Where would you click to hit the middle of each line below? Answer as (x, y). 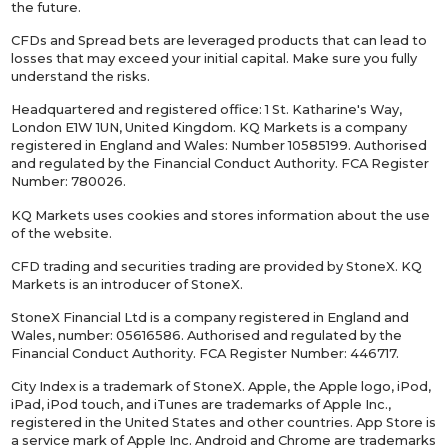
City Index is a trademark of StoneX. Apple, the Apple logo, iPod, (221, 386)
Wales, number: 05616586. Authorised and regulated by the (207, 334)
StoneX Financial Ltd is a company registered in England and (210, 316)
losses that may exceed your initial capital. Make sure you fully (214, 58)
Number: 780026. (69, 181)
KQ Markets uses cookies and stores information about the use (221, 214)
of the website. (62, 232)
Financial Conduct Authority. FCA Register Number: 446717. (205, 352)
